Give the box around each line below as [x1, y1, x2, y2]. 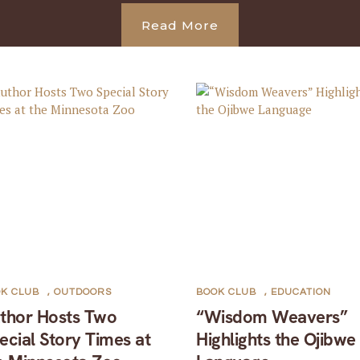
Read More [141, 17, 219, 33]
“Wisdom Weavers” [196, 305, 348, 329]
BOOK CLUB [196, 287, 257, 297]
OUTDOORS [54, 287, 112, 297]
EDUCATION [271, 287, 332, 297]
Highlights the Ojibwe [196, 328, 356, 351]
